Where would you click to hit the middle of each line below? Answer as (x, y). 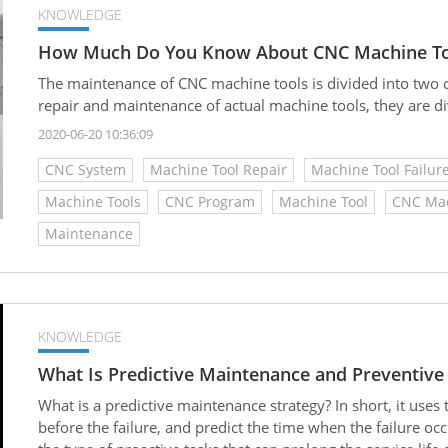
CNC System (85, 169)
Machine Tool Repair (218, 169)
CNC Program (210, 201)
